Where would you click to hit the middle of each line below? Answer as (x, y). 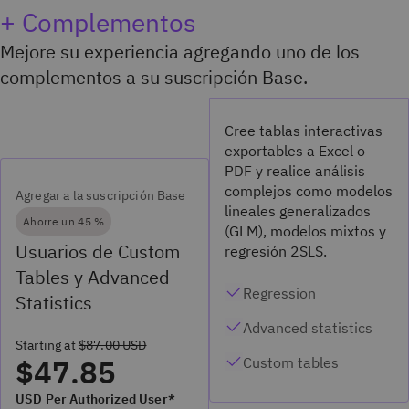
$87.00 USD (112, 345)
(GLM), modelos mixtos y (305, 231)
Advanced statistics (308, 327)
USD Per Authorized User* (95, 399)
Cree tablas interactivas (304, 130)
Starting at (47, 345)
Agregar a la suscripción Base (101, 196)
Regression (279, 293)
